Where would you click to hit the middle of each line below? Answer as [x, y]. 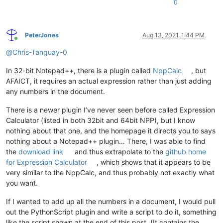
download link [41, 151]
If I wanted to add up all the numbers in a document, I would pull [111, 201]
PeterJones [42, 35]
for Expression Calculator [47, 162]
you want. [22, 183]
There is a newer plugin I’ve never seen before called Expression [111, 110]
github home [186, 151]
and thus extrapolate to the [119, 151]
